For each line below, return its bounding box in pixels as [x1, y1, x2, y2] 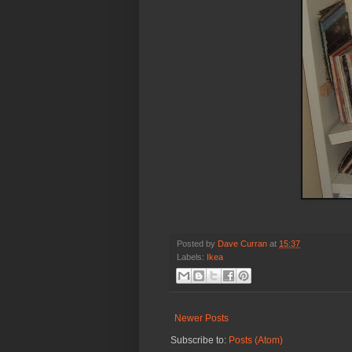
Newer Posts [174, 313, 229, 324]
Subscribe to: [170, 335, 229, 346]
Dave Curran [218, 239, 267, 249]
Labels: [177, 252, 207, 262]
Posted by [177, 239, 218, 249]
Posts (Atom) [229, 335, 283, 346]
